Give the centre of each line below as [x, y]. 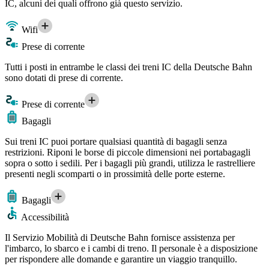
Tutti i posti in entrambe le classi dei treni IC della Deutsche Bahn [128, 67]
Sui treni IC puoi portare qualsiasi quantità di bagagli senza [116, 142]
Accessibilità [44, 217]
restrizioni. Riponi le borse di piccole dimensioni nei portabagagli [128, 153]
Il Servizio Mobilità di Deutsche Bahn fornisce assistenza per [120, 238]
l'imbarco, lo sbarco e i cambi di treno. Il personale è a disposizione [131, 249]
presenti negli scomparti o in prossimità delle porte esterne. [115, 174]
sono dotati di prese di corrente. [64, 78]
